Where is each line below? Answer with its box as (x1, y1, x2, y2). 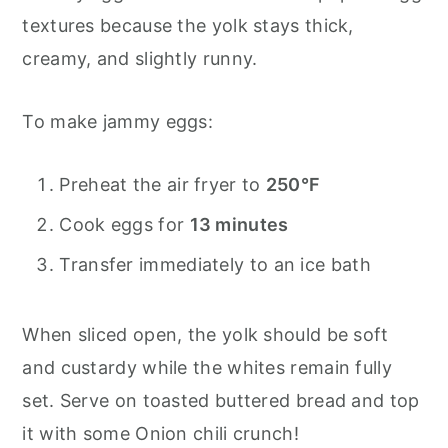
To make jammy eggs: (22, 111, 214, 133)
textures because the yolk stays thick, (22, 15, 354, 37)
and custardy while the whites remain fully (22, 357, 392, 379)
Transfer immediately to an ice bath (59, 254, 371, 276)
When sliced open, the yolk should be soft (22, 324, 389, 346)
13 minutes (189, 214, 289, 236)
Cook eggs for (59, 214, 190, 236)
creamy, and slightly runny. (22, 48, 258, 70)
